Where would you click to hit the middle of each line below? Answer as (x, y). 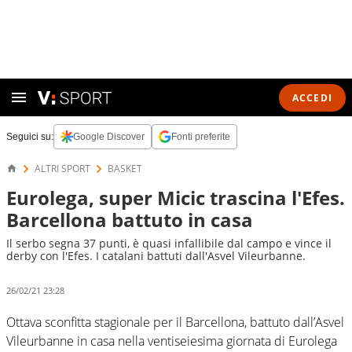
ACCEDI (312, 97)
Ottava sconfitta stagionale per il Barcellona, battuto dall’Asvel (175, 322)
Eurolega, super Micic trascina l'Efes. (176, 198)
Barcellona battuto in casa (130, 220)
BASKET (125, 169)
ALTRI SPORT (62, 169)
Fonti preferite (201, 137)
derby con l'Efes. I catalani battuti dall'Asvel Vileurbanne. (156, 256)
